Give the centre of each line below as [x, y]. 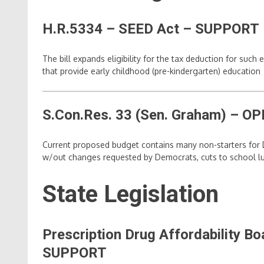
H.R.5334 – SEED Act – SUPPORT [151, 29]
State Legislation [131, 194]
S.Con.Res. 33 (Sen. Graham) [134, 115]
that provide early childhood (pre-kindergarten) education [151, 71]
